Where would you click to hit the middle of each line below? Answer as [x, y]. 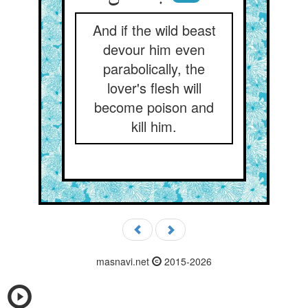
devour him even [154, 49]
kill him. [154, 126]
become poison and [154, 107]
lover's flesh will [154, 88]
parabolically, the [154, 68]
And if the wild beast [154, 30]
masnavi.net [124, 261]
